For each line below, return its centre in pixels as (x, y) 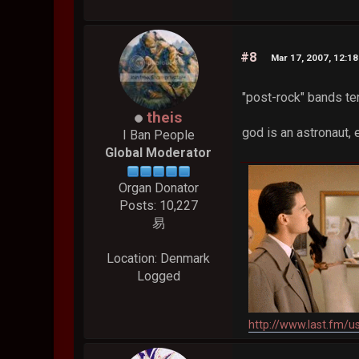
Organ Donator (158, 188)
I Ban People (158, 135)
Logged (158, 276)
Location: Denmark (159, 259)
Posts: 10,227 (158, 206)
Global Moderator (159, 153)
